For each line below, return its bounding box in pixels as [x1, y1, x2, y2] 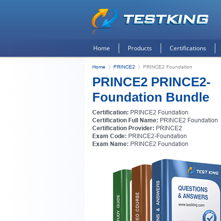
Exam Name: [92, 141, 129, 147]
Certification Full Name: [92, 117, 158, 124]
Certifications [170, 44, 206, 52]
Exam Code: [92, 133, 127, 140]
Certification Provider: [92, 125, 154, 132]
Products [128, 44, 152, 52]
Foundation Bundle [92, 90, 209, 105]
